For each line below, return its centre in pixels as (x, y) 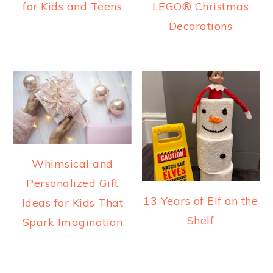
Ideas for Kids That (73, 203)
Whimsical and (73, 164)
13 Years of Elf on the (201, 200)
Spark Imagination (73, 222)
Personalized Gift (73, 183)
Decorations (200, 26)
